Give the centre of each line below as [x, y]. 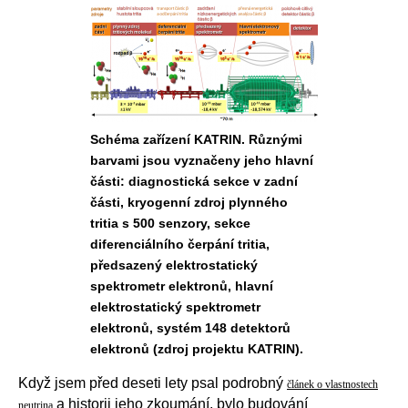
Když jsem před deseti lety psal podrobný [153, 383]
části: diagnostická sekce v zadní [194, 181]
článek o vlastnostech [332, 384]
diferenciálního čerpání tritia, [180, 244]
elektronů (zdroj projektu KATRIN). [197, 349]
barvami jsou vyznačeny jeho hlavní [202, 160]
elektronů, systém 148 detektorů [190, 328]
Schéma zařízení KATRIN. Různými [196, 139]
